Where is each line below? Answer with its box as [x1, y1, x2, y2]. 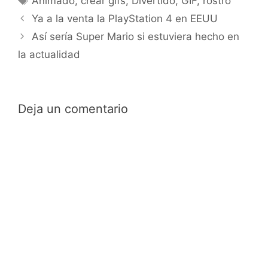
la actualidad [18, 48, 80, 61]
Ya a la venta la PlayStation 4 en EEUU [32, 13, 218, 25]
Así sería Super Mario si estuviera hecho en [32, 31, 240, 43]
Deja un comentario [18, 102, 128, 117]
